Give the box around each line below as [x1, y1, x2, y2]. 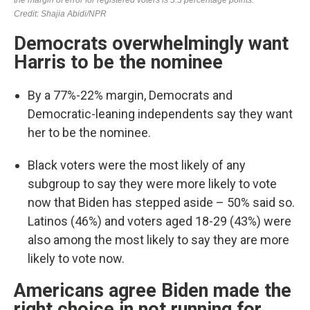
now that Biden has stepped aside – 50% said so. [28, 195, 295, 210]
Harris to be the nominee [14, 51, 223, 73]
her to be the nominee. [28, 125, 151, 140]
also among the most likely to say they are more [28, 232, 289, 247]
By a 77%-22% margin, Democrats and [28, 88, 232, 102]
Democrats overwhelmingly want [14, 33, 289, 55]
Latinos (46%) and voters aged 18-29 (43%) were [28, 214, 291, 228]
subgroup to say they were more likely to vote [28, 176, 277, 191]
